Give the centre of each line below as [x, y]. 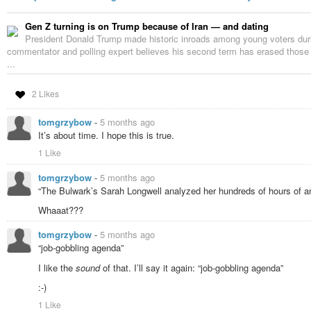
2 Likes [45, 94]
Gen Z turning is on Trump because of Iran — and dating [147, 26]
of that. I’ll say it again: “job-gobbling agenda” [192, 267]
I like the [57, 267]
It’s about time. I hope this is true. [106, 135]
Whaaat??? [61, 210]
